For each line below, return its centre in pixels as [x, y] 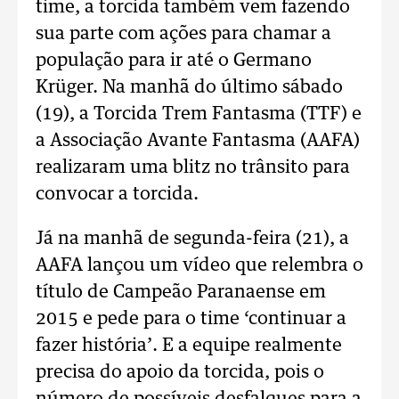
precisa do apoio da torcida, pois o [180, 372]
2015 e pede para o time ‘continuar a [191, 319]
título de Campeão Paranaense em [181, 292]
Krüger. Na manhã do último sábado [189, 87]
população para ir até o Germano [174, 61]
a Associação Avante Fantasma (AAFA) [198, 141]
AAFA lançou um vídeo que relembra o [199, 265]
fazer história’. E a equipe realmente [189, 346]
